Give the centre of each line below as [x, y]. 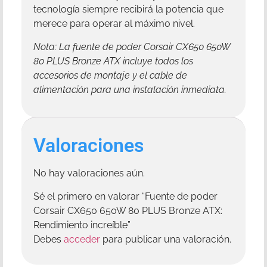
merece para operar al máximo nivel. [114, 24]
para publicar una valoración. [166, 239]
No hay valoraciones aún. [89, 173]
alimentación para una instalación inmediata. [130, 89]
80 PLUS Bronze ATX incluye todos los [113, 61]
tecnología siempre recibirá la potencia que [128, 10]
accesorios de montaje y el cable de [110, 75]
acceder [82, 239]
